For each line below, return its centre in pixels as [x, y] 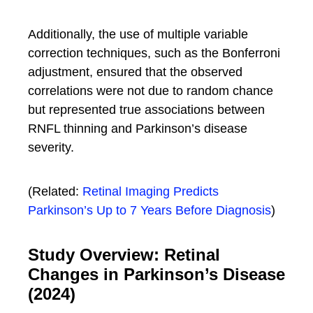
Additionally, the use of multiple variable [138, 34]
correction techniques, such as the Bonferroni [154, 53]
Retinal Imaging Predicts [151, 191]
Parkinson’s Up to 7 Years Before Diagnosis [150, 210]
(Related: [55, 191]
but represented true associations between [146, 110]
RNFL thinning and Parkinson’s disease [138, 129]
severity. [51, 147]
